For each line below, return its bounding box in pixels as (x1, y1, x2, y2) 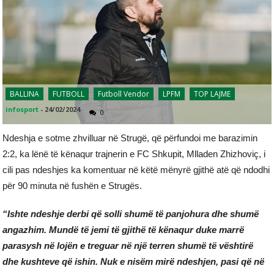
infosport (6, 105, 39, 114)
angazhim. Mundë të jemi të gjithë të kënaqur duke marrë (2, 224, 245, 235)
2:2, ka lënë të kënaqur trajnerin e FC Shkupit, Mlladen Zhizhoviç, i (2, 149, 266, 160)
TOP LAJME (194, 89, 231, 100)
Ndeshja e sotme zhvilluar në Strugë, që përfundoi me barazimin (2, 133, 258, 144)
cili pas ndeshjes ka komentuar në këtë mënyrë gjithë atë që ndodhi (2, 165, 270, 176)
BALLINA (10, 89, 40, 100)
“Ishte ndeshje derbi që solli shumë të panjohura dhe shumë (2, 209, 259, 220)
